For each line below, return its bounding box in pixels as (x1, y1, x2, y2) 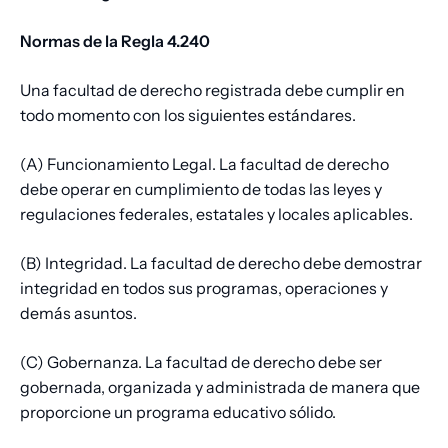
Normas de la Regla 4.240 (20, 31, 210, 52)
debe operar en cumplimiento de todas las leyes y (20, 179, 382, 200)
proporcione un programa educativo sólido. (20, 402, 336, 423)
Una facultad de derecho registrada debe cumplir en (20, 80, 405, 101)
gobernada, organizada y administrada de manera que (20, 377, 420, 398)
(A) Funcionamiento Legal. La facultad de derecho (20, 154, 389, 175)
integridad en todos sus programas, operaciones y (20, 278, 388, 299)
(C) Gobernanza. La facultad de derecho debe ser (20, 352, 382, 373)
